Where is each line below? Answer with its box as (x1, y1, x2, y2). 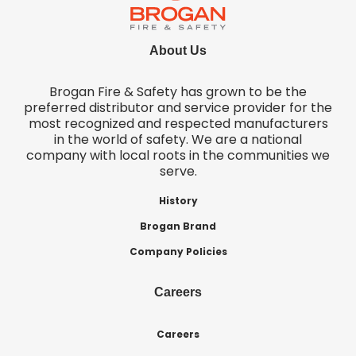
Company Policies (129, 245, 227, 259)
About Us (149, 44, 207, 58)
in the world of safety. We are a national (54, 130, 302, 149)
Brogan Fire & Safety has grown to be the (49, 83, 307, 102)
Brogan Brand (140, 219, 216, 234)
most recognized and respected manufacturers (28, 114, 328, 133)
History (158, 194, 198, 208)
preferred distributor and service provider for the (24, 99, 332, 118)
